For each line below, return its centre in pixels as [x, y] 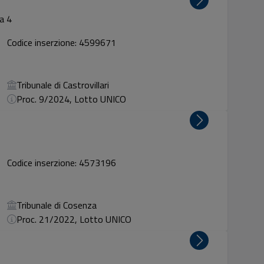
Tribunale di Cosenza [57, 205]
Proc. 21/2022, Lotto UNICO [74, 219]
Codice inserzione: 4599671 [62, 42]
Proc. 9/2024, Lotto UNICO [72, 99]
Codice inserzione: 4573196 [62, 163]
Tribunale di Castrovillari [63, 85]
